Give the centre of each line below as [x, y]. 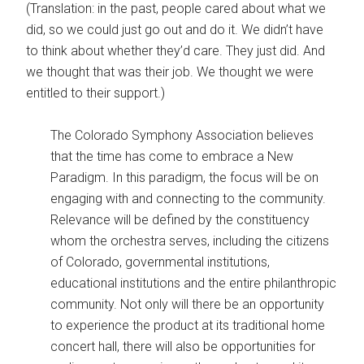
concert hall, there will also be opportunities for [183, 347]
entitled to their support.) [96, 93]
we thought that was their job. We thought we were [170, 72]
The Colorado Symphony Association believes [182, 135]
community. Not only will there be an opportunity [188, 304]
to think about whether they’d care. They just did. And [176, 51]
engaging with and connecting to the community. [188, 199]
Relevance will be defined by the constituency [180, 220]
